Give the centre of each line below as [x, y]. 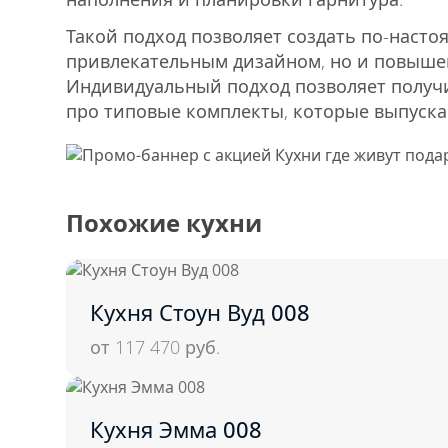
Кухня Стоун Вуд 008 [200, 311]
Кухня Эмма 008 [176, 428]
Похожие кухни [164, 222]
